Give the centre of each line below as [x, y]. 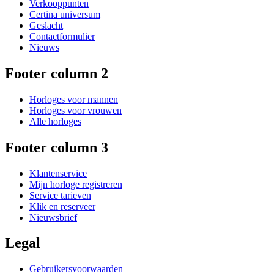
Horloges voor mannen [74, 99]
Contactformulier [62, 36]
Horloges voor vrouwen [76, 110]
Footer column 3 [57, 147]
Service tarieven [60, 195]
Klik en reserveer [62, 206]
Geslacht [46, 25]
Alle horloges [55, 121]
